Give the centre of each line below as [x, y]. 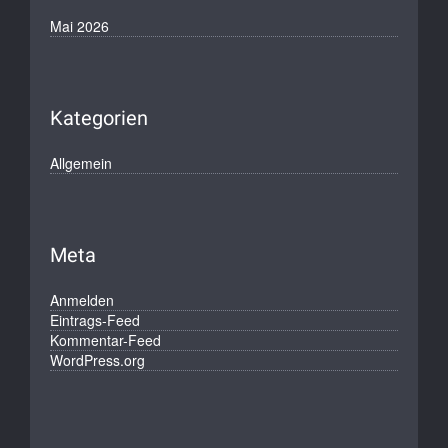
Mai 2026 [79, 25]
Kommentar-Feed [105, 339]
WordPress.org [97, 359]
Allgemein [81, 162]
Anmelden [82, 299]
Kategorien [99, 117]
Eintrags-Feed [95, 319]
